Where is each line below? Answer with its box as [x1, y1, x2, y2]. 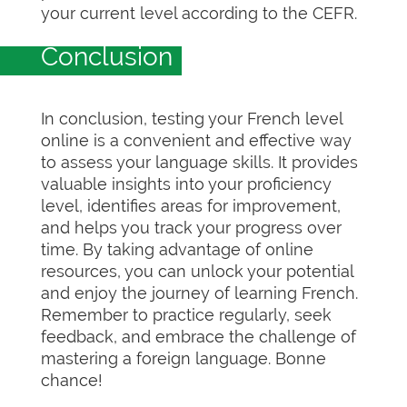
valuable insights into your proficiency [41, 174, 332, 194]
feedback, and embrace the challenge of [41, 327, 356, 346]
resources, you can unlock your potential [41, 262, 353, 281]
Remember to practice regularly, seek [41, 305, 332, 324]
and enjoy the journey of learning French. [41, 283, 358, 303]
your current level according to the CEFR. [41, 4, 357, 23]
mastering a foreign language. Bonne [41, 349, 326, 368]
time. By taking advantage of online [41, 240, 313, 259]
